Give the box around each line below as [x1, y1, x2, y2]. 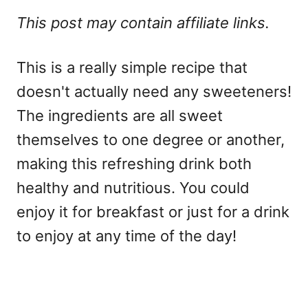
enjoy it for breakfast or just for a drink [16, 203, 289, 221]
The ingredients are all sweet [16, 107, 223, 125]
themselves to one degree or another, [16, 131, 285, 149]
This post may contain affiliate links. [16, 14, 269, 32]
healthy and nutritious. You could [16, 179, 250, 197]
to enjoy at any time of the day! [16, 227, 236, 245]
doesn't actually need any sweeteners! [16, 82, 291, 101]
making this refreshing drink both [16, 155, 252, 173]
